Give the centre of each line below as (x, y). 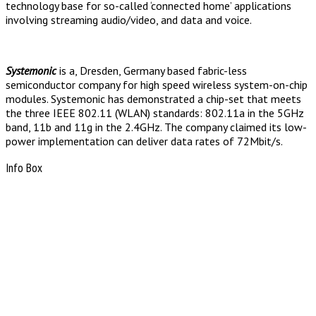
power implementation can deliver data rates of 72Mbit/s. (144, 141)
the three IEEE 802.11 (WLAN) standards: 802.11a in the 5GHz (155, 113)
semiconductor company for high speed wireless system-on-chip (157, 85)
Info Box (24, 168)
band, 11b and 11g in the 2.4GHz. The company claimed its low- (156, 127)
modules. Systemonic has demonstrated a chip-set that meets (153, 99)
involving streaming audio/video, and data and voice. (129, 20)
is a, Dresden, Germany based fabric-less (153, 71)
